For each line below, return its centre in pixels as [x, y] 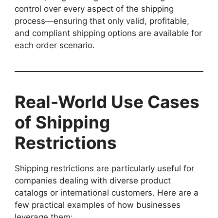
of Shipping [62, 122]
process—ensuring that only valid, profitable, [102, 21]
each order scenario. [55, 45]
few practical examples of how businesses [98, 205]
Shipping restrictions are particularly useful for [104, 168]
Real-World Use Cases [107, 101]
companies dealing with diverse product [93, 180]
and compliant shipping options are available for [108, 33]
